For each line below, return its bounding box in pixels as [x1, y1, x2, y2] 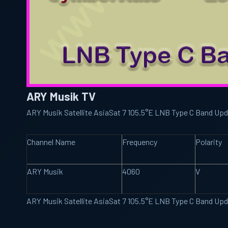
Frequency [122, 137, 157, 147]
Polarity [195, 137, 222, 147]
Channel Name [27, 137, 75, 147]
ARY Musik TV [26, 89, 96, 103]
